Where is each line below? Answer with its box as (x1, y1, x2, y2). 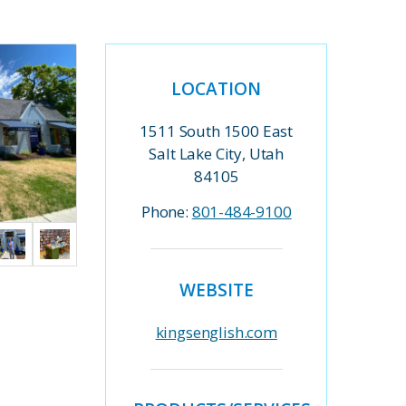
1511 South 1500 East (140, 121, 294, 141)
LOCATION (171, 77, 262, 101)
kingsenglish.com (155, 321, 277, 343)
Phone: (140, 201, 192, 223)
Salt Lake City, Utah (149, 143, 285, 164)
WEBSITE (179, 277, 254, 302)
